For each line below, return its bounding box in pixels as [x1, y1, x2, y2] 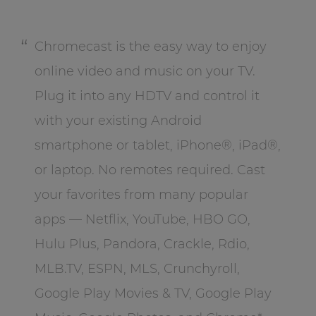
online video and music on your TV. [34, 63, 255, 79]
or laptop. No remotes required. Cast [34, 162, 265, 178]
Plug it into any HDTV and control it [34, 87, 260, 104]
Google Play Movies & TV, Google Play [34, 285, 272, 301]
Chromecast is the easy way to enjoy [34, 38, 267, 54]
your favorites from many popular [34, 186, 248, 202]
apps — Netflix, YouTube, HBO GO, [34, 211, 250, 227]
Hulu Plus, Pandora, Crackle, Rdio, [34, 236, 250, 252]
